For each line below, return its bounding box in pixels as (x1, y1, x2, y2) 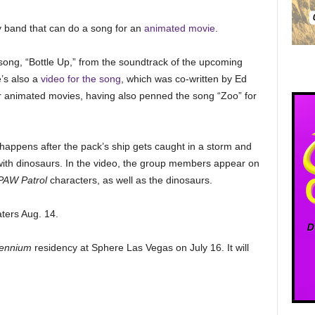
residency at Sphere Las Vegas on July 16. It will (31, 242, 249, 253)
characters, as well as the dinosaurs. (49, 174, 212, 186)
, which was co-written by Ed (120, 73, 247, 84)
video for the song (40, 73, 121, 84)
